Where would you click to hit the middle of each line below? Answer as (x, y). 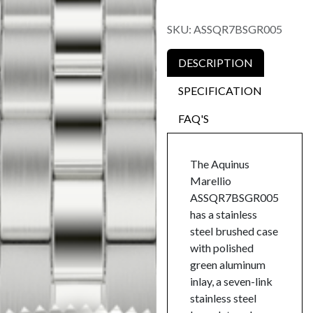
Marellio (211, 180)
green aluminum (228, 264)
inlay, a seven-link (231, 281)
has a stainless (224, 214)
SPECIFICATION (220, 90)
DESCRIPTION (216, 62)
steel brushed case (234, 231)
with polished (222, 247)
